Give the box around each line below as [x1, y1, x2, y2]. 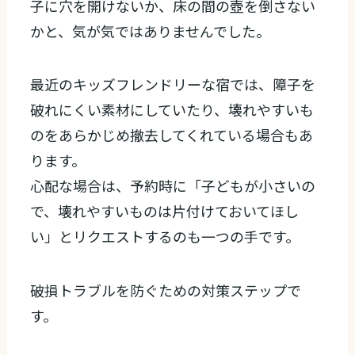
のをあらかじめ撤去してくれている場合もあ [30, 124, 314, 146]
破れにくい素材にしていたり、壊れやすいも [30, 99, 315, 120]
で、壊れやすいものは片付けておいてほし [30, 200, 300, 222]
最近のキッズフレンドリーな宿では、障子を [30, 74, 316, 95]
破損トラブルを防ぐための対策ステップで [30, 280, 302, 301]
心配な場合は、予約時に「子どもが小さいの [30, 175, 316, 197]
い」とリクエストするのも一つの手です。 [30, 226, 300, 247]
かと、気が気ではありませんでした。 [30, 20, 271, 41]
